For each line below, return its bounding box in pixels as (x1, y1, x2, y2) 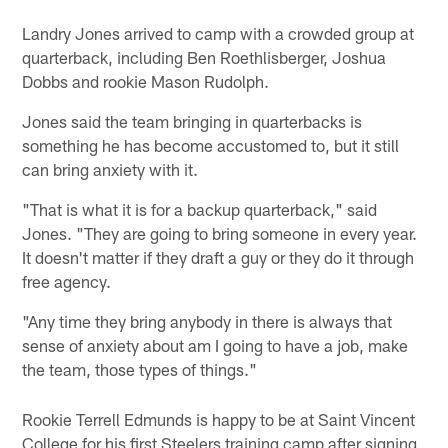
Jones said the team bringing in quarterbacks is (22, 110, 363, 131)
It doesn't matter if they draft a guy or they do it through (22, 246, 415, 267)
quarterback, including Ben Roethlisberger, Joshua (22, 46, 387, 67)
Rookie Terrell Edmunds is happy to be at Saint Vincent (22, 408, 416, 429)
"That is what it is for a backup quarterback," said (22, 198, 378, 219)
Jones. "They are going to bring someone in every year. (22, 222, 418, 243)
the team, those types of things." (22, 358, 258, 379)
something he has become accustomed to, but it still (22, 134, 400, 155)
